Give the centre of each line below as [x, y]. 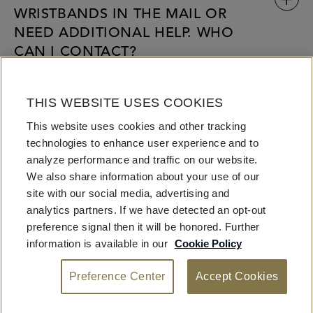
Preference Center [117, 276]
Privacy [198, 306]
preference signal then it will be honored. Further [143, 227]
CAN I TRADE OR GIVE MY [106, 102]
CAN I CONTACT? [75, 53]
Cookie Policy [208, 243]
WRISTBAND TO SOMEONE [109, 121]
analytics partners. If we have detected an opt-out [146, 210]
